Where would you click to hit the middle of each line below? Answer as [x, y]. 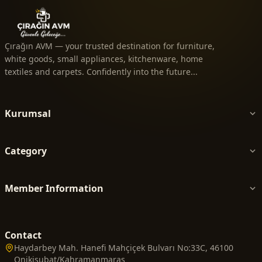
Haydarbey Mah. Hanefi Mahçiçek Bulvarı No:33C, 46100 [124, 248]
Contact [23, 235]
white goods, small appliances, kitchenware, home [104, 59]
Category [26, 151]
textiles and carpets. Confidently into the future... [101, 72]
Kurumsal [28, 114]
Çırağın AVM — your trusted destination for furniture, [110, 46]
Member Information [54, 189]
